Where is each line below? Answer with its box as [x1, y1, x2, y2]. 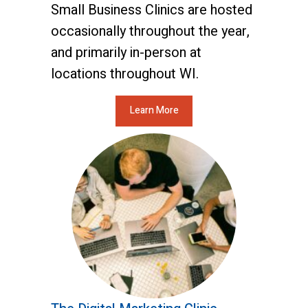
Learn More [129, 103, 179, 118]
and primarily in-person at [51, 42, 201, 63]
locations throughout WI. [51, 63, 199, 84]
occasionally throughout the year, [51, 21, 250, 41]
